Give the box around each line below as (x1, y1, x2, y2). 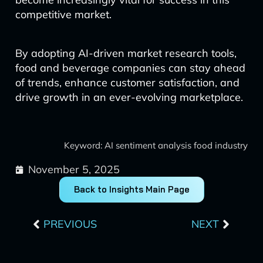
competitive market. (15, 8, 112, 21)
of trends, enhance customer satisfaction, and (15, 76, 240, 89)
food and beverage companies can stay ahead (15, 61, 245, 75)
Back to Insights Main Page (73, 184, 190, 195)
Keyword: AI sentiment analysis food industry (64, 140, 248, 151)
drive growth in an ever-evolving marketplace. (15, 90, 243, 104)
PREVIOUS (43, 217, 97, 231)
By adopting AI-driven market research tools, (15, 46, 237, 60)
